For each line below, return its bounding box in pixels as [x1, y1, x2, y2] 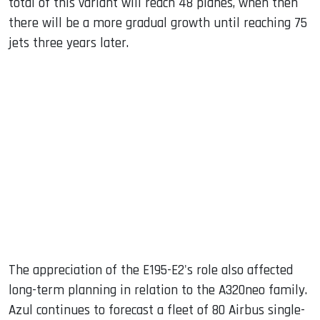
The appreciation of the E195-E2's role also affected [9, 261, 293, 279]
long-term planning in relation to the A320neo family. [9, 281, 307, 299]
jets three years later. [9, 34, 129, 52]
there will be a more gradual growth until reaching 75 [9, 14, 307, 32]
